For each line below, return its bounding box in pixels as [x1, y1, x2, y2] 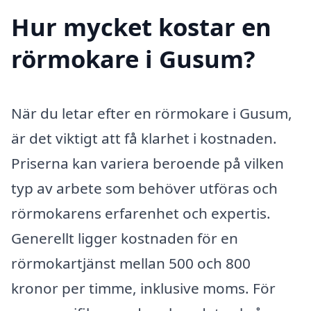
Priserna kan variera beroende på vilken [11, 153, 284, 173]
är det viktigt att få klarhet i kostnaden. [11, 128, 277, 148]
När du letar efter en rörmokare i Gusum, [11, 103, 292, 123]
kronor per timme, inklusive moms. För [11, 278, 276, 298]
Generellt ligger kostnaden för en [11, 228, 238, 248]
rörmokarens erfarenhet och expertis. [11, 203, 271, 223]
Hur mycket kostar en [11, 10, 271, 43]
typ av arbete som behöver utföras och [11, 178, 278, 198]
